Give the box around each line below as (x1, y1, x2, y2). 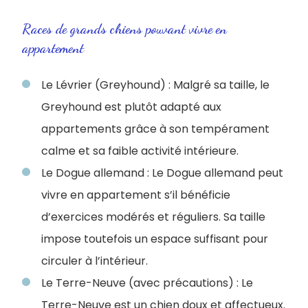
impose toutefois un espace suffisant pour (41, 230, 268, 247)
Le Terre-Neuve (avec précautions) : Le (41, 274, 253, 291)
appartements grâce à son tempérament (41, 120, 269, 137)
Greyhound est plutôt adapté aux (41, 98, 221, 115)
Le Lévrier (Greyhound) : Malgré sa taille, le (41, 76, 269, 93)
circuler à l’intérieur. (41, 252, 148, 269)
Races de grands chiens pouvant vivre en (22, 20, 227, 37)
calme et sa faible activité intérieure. (41, 142, 241, 159)
